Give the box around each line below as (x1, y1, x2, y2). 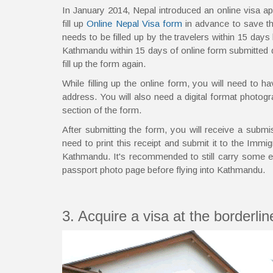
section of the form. (62, 104, 141, 115)
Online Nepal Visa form (87, 18, 183, 29)
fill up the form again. (62, 58, 146, 69)
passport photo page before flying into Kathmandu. (62, 164, 265, 175)
